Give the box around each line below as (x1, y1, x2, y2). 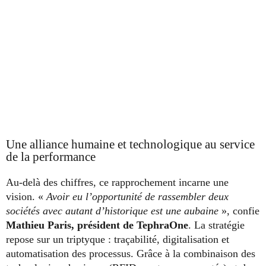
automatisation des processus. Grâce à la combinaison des (6, 248, 255, 260)
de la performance (6, 150, 96, 164)
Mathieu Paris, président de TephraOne (6, 219, 188, 232)
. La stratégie (188, 219, 245, 232)
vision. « (6, 191, 46, 203)
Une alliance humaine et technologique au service (6, 137, 255, 152)
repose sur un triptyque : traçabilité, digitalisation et (6, 233, 229, 246)
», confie (218, 205, 259, 217)
